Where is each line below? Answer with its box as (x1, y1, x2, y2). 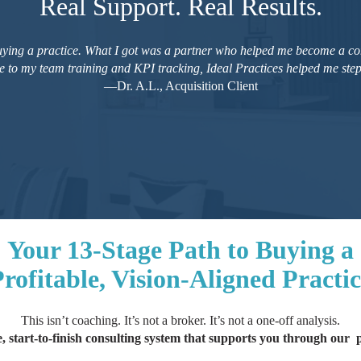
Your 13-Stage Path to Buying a (7, 235, 354, 265)
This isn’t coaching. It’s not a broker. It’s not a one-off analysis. (21, 313, 340, 327)
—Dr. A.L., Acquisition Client (103, 79, 258, 93)
